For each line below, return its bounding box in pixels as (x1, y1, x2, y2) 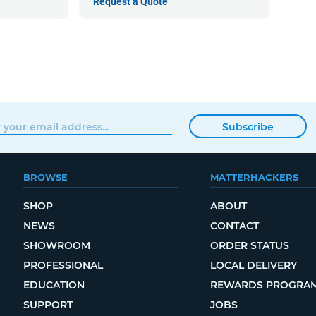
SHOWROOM (23, 239, 90, 252)
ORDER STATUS (209, 239, 289, 252)
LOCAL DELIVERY (209, 259, 297, 272)
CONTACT (209, 219, 259, 232)
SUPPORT (23, 298, 73, 311)
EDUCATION (23, 279, 85, 291)
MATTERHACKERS (209, 171, 298, 183)
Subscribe (221, 121, 274, 134)
